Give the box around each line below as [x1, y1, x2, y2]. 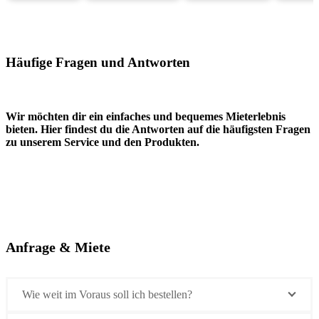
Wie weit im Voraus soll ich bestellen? [22, 288, 192, 300]
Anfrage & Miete [6, 239, 110, 255]
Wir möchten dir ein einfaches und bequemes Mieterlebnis [6, 110, 286, 123]
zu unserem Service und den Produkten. [6, 136, 202, 149]
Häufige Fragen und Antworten [6, 54, 190, 70]
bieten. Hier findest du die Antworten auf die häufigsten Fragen [6, 123, 310, 136]
